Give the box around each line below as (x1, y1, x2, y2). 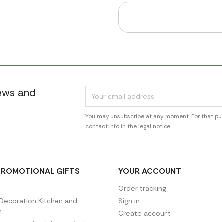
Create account (118, 209, 171, 218)
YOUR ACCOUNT (118, 166, 181, 176)
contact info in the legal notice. (85, 122, 172, 130)
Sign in (118, 196, 140, 205)
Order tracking (118, 184, 166, 193)
